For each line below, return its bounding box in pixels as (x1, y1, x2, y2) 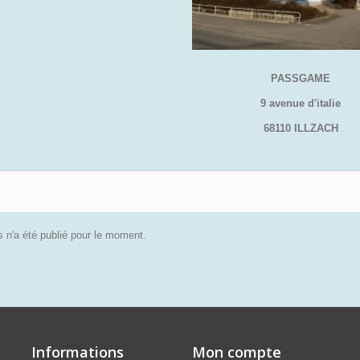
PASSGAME (271, 72, 330, 84)
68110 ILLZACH (263, 122, 338, 134)
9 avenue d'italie (260, 97, 341, 109)
